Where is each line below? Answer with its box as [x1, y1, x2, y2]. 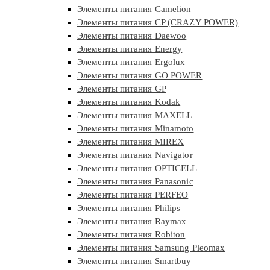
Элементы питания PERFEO [77, 190, 189, 200]
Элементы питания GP [77, 84, 166, 94]
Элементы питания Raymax [77, 216, 187, 227]
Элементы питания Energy [77, 44, 183, 54]
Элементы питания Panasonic [77, 177, 193, 187]
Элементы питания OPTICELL [77, 163, 198, 174]
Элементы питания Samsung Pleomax [77, 243, 225, 253]
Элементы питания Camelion [77, 4, 192, 14]
